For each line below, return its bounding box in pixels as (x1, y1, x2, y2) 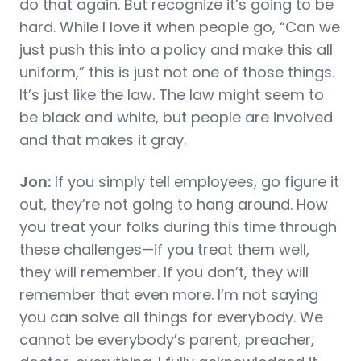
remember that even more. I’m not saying (19, 284, 318, 305)
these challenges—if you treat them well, (19, 239, 309, 259)
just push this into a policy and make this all (19, 39, 333, 60)
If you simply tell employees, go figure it (51, 172, 339, 192)
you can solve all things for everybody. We (19, 307, 323, 327)
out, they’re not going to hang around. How (19, 194, 328, 214)
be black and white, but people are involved (19, 107, 333, 127)
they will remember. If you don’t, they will (19, 262, 309, 282)
